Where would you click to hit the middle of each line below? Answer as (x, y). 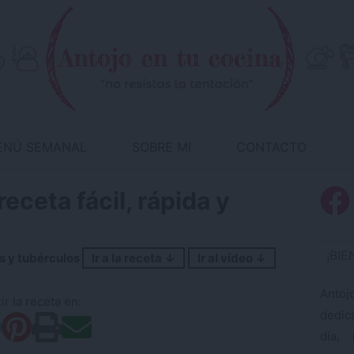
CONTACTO (272, 147)
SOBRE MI (162, 147)
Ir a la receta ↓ (134, 258)
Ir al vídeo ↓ (232, 258)
